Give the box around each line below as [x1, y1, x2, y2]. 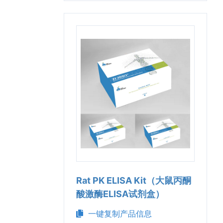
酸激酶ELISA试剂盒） [76, 189, 164, 199]
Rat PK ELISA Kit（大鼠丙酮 [76, 175, 191, 186]
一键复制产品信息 [83, 209, 152, 219]
